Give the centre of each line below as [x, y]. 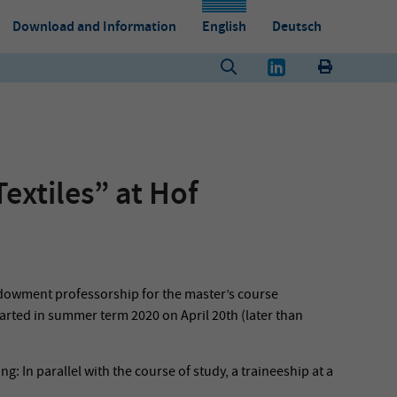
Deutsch [297, 26]
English [224, 26]
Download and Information [94, 26]
